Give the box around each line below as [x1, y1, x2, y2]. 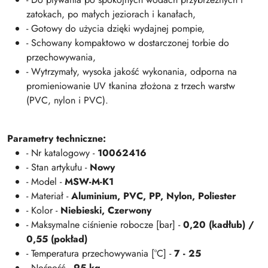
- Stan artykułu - [26, 160, 90, 174]
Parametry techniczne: [7, 132, 106, 145]
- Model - [26, 175, 65, 188]
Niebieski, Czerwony [60, 203, 151, 217]
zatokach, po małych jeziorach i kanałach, [26, 7, 196, 21]
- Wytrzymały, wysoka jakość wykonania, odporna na [26, 65, 237, 78]
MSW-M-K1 [65, 175, 114, 188]
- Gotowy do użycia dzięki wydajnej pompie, [26, 22, 205, 35]
